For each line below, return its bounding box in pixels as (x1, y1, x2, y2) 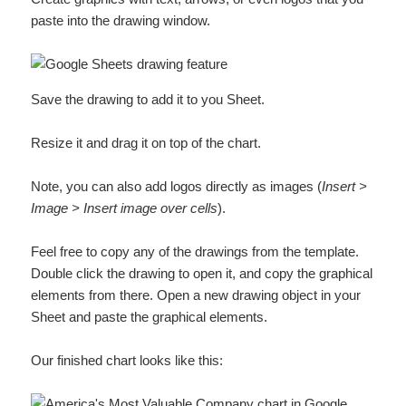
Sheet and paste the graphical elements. (31, 308, 268, 324)
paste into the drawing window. (31, 12, 211, 28)
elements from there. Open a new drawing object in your (31, 286, 362, 303)
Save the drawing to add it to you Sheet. (31, 91, 266, 107)
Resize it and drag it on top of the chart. (31, 134, 262, 150)
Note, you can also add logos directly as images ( (31, 178, 323, 194)
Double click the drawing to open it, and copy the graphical (31, 265, 373, 281)
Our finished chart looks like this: (31, 352, 224, 368)
